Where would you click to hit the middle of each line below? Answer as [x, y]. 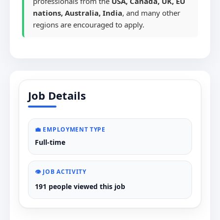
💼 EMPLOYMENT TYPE [70, 129]
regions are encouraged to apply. [89, 25]
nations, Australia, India [78, 13]
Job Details [57, 95]
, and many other [151, 13]
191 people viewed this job [80, 186]
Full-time [50, 142]
